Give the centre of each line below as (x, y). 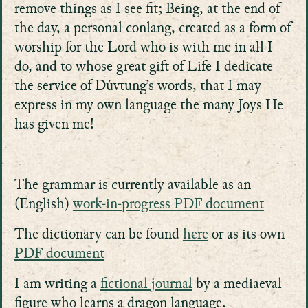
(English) (43, 205)
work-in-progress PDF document (168, 205)
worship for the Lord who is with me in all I (143, 48)
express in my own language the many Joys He (148, 106)
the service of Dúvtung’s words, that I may (137, 87)
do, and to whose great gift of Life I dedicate (143, 67)
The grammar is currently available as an (132, 186)
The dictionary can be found (98, 235)
